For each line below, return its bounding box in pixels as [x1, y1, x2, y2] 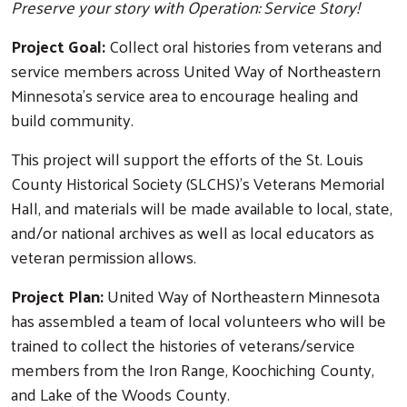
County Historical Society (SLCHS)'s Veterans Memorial [11, 167, 385, 198]
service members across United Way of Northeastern [11, 55, 381, 85]
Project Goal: [11, 30, 109, 61]
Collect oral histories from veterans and [109, 30, 382, 61]
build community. [11, 104, 134, 134]
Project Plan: [11, 280, 107, 311]
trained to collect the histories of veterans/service [11, 329, 355, 360]
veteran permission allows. [11, 241, 196, 272]
